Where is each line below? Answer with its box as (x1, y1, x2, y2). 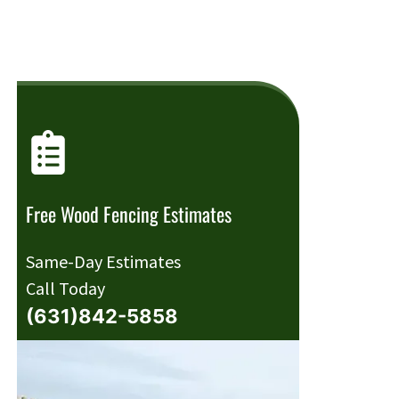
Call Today (25, 277, 105, 300)
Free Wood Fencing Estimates (25, 199, 232, 229)
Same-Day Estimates (25, 250, 181, 273)
